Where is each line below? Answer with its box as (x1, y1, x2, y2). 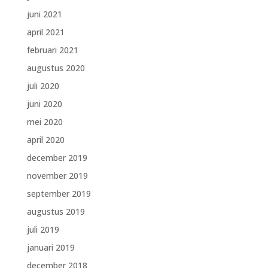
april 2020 (26, 134, 65, 145)
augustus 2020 (26, 62, 85, 74)
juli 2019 (26, 224, 59, 235)
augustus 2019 (26, 206, 85, 217)
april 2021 (26, 26, 65, 38)
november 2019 (26, 170, 88, 181)
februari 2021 (26, 44, 78, 56)
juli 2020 (26, 80, 59, 92)
